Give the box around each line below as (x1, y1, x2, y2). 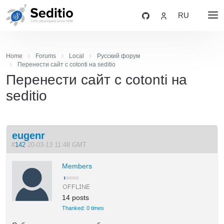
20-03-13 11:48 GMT (25, 141, 91, 148)
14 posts (62, 193, 89, 201)
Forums (35, 52, 56, 59)
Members (62, 161, 92, 170)
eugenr (12, 129, 45, 141)
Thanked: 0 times (62, 204, 104, 211)
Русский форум (96, 52, 140, 59)
